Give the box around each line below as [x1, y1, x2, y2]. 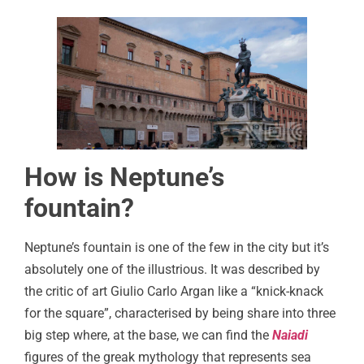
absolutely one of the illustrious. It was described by [24, 262, 320, 278]
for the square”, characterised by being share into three [24, 305, 336, 322]
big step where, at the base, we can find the [24, 327, 269, 344]
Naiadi [269, 327, 308, 344]
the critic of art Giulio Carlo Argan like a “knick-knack [24, 284, 323, 300]
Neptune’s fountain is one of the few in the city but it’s [24, 240, 329, 256]
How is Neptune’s [24, 162, 224, 193]
